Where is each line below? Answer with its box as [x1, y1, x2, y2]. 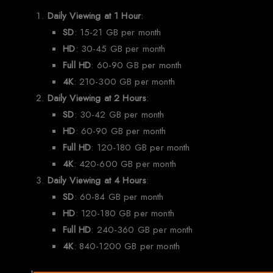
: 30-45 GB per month [75, 42, 166, 56]
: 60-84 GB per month [74, 190, 164, 204]
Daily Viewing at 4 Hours [47, 174, 147, 188]
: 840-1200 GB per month [73, 239, 180, 253]
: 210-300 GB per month [73, 75, 175, 89]
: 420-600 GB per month [73, 157, 176, 171]
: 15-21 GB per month [74, 26, 161, 40]
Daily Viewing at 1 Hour [47, 9, 141, 23]
